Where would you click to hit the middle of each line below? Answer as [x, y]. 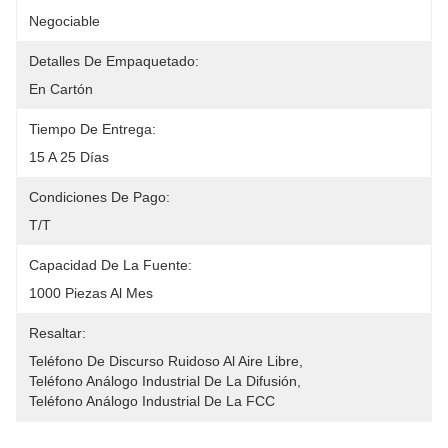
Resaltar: [57, 333]
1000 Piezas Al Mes [91, 293]
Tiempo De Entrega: [92, 129]
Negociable [64, 21]
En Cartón [61, 89]
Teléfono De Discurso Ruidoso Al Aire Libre [164, 361]
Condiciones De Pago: [99, 197]
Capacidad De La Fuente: [110, 265]
